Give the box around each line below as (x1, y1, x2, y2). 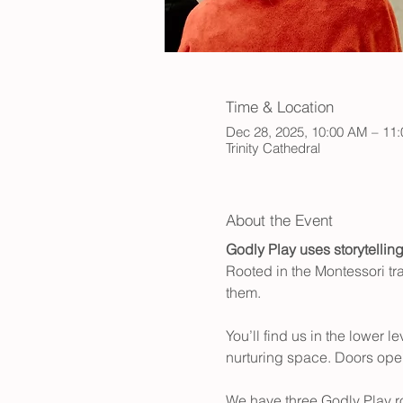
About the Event (225, 210, 333, 230)
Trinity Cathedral (225, 139, 320, 157)
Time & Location (225, 96, 334, 116)
